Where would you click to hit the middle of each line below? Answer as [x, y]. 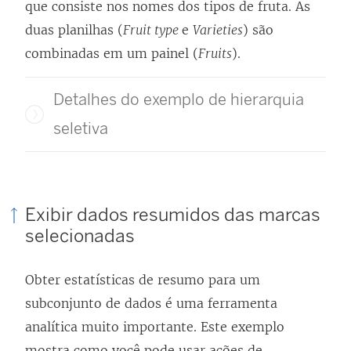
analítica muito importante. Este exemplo [155, 327]
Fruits [215, 54]
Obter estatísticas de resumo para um [143, 280]
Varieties [218, 30]
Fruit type [152, 30]
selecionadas [80, 235]
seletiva [81, 129]
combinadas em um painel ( [112, 54]
